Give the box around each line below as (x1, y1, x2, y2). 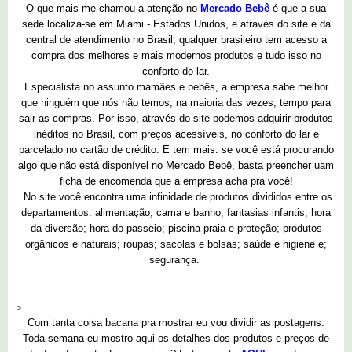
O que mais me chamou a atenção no (26, 2, 200, 15)
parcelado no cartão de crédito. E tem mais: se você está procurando (18, 144, 334, 156)
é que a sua (269, 2, 326, 15)
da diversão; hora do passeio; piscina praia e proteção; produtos (30, 222, 322, 235)
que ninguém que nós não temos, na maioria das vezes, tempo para (21, 97, 331, 109)
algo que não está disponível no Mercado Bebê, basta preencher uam (18, 159, 334, 172)
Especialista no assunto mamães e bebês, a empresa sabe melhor (24, 81, 328, 93)
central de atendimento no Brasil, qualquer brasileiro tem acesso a (25, 34, 327, 46)
